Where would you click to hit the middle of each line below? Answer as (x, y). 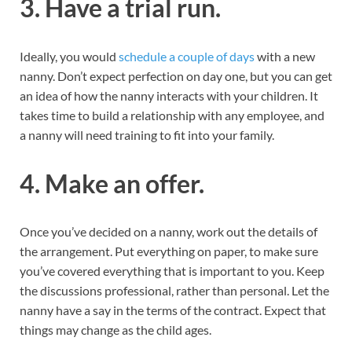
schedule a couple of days (187, 56)
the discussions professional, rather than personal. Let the (174, 291)
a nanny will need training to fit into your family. (147, 134)
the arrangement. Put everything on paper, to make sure (169, 251)
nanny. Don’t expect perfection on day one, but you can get (176, 75)
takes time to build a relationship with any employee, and (172, 115)
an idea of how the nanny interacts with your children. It (169, 95)
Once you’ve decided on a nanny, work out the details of (169, 232)
